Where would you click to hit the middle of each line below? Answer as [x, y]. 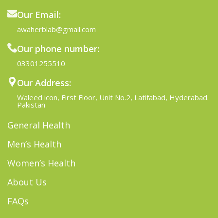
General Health [39, 125]
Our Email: [39, 14]
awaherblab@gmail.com [56, 29]
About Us [27, 182]
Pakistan [31, 104]
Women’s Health [41, 163]
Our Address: [44, 82]
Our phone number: [58, 48]
